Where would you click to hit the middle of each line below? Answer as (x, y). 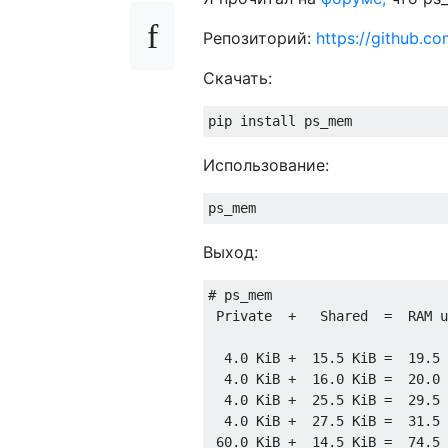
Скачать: (237, 77)
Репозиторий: (259, 37)
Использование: (266, 164)
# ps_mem (240, 294)
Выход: (230, 251)
